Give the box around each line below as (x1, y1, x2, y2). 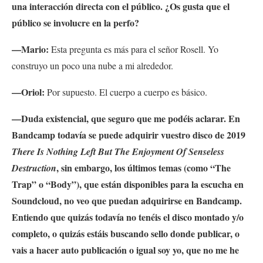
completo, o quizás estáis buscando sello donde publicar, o (12, 226, 240, 240)
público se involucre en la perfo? (12, 15, 139, 29)
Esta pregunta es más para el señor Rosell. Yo (51, 42, 218, 55)
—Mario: (12, 42, 51, 56)
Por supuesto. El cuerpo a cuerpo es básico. (47, 85, 207, 98)
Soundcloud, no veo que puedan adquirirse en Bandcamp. (12, 193, 242, 207)
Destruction (12, 161, 56, 174)
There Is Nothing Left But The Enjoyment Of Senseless (12, 144, 224, 158)
